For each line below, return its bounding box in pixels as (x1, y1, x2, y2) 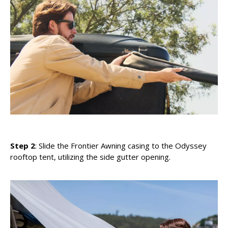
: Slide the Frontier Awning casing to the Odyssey (35, 140, 207, 151)
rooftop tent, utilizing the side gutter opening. (10, 151, 173, 162)
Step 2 (10, 140, 35, 151)
